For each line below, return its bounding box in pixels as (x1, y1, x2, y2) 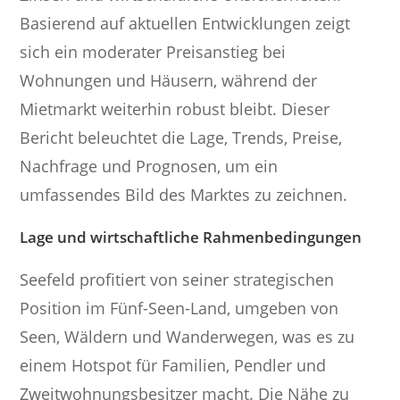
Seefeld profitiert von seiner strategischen (20, 269, 335, 291)
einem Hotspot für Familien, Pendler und (20, 354, 327, 377)
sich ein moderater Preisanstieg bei (20, 41, 287, 63)
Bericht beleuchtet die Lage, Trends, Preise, (20, 127, 343, 149)
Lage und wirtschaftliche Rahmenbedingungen (20, 227, 362, 248)
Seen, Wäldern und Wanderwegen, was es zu (20, 326, 355, 348)
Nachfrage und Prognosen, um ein (20, 155, 279, 178)
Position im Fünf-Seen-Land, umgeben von (20, 297, 339, 320)
